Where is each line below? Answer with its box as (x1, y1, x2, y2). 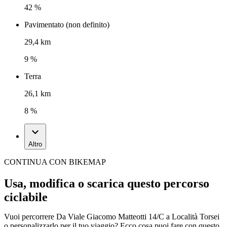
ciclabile (4, 191, 48, 204)
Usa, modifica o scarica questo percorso (4, 177, 209, 191)
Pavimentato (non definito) (24, 20, 109, 29)
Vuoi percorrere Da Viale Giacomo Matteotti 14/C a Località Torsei (4, 212, 219, 221)
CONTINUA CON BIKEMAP (4, 158, 106, 167)
